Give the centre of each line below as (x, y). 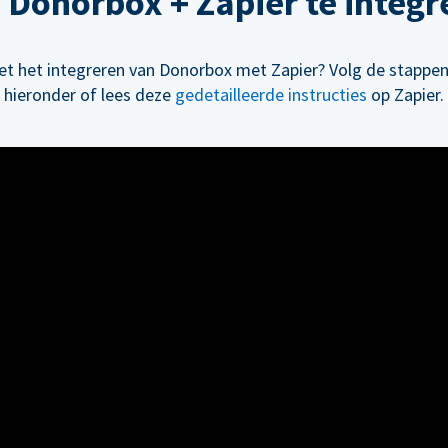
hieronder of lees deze (89, 95)
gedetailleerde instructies (270, 95)
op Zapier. (405, 95)
